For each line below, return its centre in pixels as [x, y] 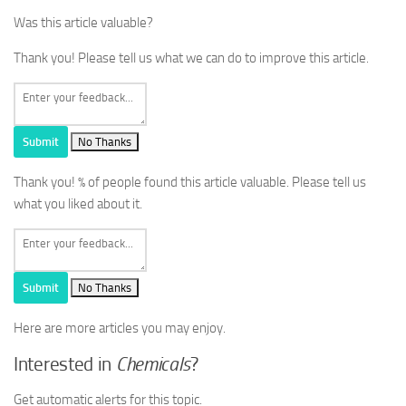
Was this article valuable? [83, 23]
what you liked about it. [78, 204]
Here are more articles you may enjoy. [120, 329]
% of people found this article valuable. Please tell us [222, 183]
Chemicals [153, 365]
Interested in [65, 365]
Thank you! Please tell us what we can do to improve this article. [191, 58]
